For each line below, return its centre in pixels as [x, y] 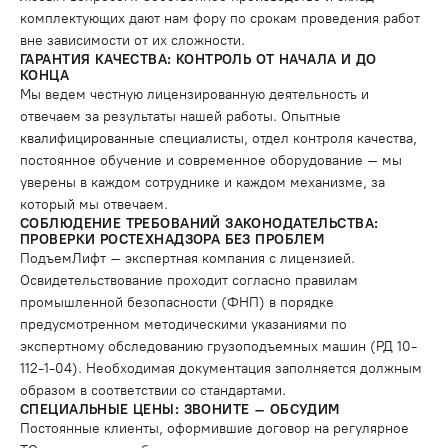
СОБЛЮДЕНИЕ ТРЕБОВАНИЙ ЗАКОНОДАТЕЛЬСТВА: [199, 223]
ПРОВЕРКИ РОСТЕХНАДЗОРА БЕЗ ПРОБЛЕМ [172, 239]
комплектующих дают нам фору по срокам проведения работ [220, 18]
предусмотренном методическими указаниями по [183, 324]
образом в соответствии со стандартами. [153, 390]
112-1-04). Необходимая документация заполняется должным [221, 368]
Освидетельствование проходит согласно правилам [189, 280]
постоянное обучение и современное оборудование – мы [211, 160]
